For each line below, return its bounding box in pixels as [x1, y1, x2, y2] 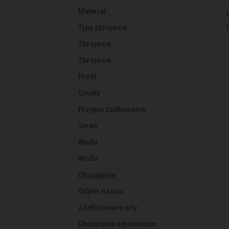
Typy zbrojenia [78, 24, 127, 32]
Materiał [78, 7, 106, 15]
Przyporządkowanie [78, 105, 146, 113]
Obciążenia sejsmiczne [78, 220, 156, 228]
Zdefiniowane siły [78, 203, 137, 212]
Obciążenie [78, 171, 116, 179]
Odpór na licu [78, 187, 123, 195]
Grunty [78, 89, 100, 97]
